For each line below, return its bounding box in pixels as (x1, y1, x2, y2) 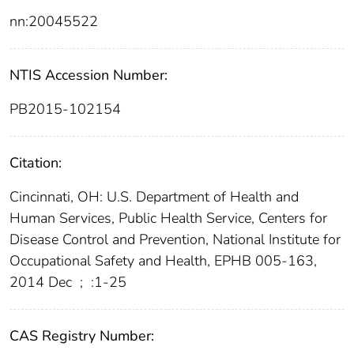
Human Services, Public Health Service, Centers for (9, 209, 327, 228)
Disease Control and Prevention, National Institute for (9, 230, 341, 250)
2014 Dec (9, 273, 76, 292)
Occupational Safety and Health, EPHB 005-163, (9, 251, 317, 271)
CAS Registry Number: (9, 326, 154, 346)
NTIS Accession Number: (9, 66, 168, 85)
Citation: (9, 153, 62, 173)
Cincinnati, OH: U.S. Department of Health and (9, 187, 299, 207)
